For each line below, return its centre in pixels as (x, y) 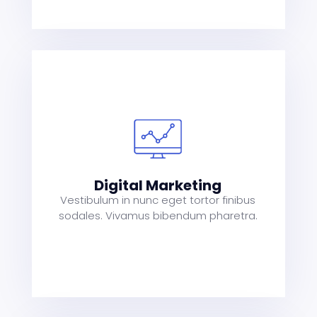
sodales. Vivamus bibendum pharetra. (158, 215)
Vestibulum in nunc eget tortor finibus (158, 200)
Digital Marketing (158, 185)
